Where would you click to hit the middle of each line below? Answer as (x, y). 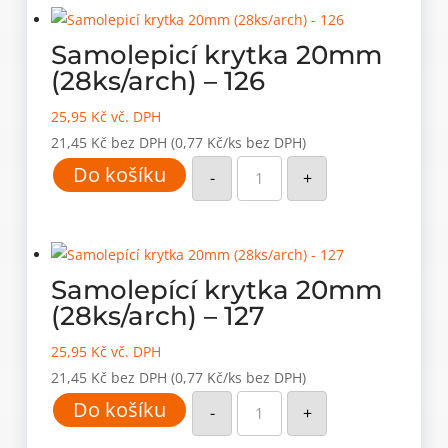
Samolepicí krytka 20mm (217, 54)
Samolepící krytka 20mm (217, 289)
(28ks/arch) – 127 (158, 315)
